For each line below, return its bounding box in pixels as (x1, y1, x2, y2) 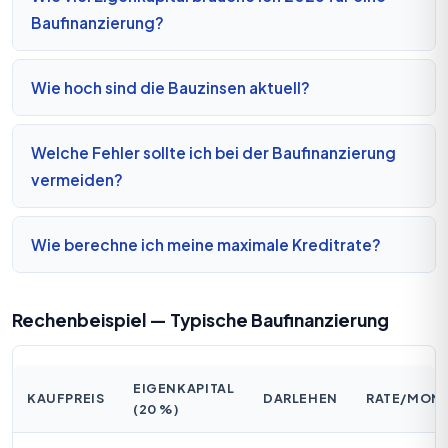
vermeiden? (31, 169, 123, 189)
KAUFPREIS (27, 389, 105, 406)
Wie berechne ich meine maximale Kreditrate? (31, 234, 381, 254)
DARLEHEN (263, 389, 338, 406)
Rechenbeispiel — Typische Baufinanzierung (12, 308, 389, 331)
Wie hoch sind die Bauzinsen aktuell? (31, 77, 310, 97)
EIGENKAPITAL (133, 379, 235, 396)
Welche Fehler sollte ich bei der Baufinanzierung (31, 142, 396, 162)
